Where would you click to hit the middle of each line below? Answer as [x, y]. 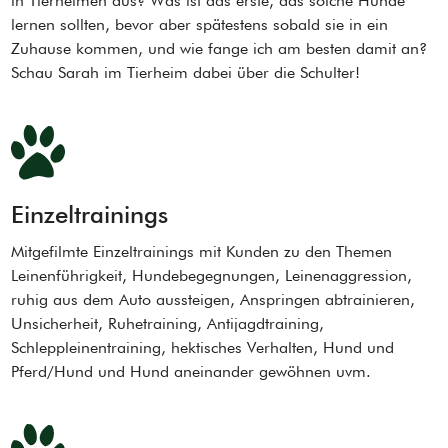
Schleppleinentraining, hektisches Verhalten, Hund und [203, 347]
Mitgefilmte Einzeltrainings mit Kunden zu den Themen [202, 251]
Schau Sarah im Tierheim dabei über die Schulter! [186, 72]
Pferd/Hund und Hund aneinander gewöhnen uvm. [191, 371]
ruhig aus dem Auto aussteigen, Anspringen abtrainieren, [213, 299]
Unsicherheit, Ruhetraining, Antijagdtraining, [168, 323]
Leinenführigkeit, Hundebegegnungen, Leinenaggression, [212, 275]
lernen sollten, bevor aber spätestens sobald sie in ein [200, 24]
